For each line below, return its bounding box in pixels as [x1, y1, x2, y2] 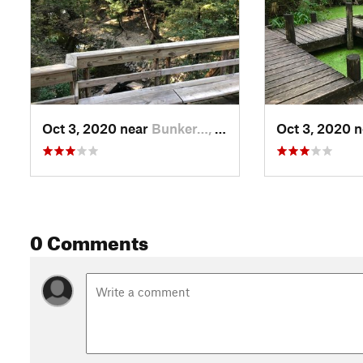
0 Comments [30, 224, 148, 255]
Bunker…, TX [152, 119, 215, 136]
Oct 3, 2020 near [42, 119, 152, 136]
